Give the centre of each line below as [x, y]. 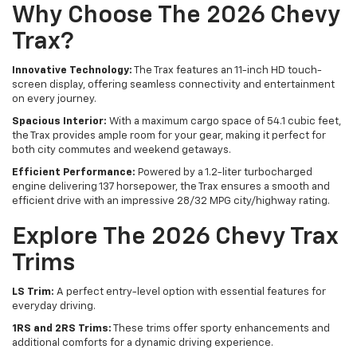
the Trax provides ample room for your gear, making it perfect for [169, 136]
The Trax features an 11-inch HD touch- [227, 71]
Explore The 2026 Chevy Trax [175, 238]
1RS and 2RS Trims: [62, 329]
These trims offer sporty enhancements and [221, 329]
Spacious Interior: [59, 122]
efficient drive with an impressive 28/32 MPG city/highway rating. [171, 202]
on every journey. [54, 100]
